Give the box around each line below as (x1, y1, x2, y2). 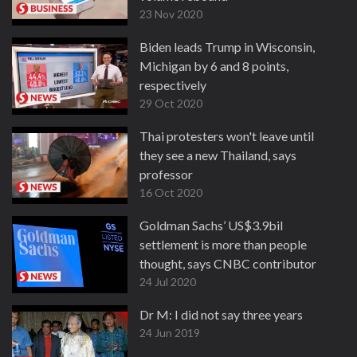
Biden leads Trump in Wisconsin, (139, 39, 315, 54)
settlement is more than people (139, 237, 307, 252)
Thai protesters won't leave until (139, 128, 314, 143)
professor (139, 167, 193, 182)
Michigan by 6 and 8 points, (139, 58, 288, 73)
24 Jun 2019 (139, 326, 200, 339)
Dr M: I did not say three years (139, 307, 303, 322)
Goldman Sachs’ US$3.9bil (139, 218, 283, 233)
